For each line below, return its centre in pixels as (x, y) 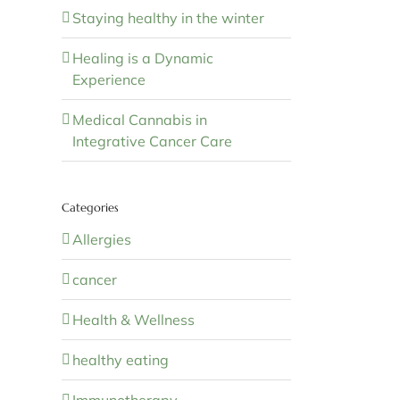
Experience (108, 79)
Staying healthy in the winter (168, 17)
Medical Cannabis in (139, 119)
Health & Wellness (133, 319)
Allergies (101, 239)
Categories (90, 207)
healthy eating (120, 359)
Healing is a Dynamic (142, 58)
